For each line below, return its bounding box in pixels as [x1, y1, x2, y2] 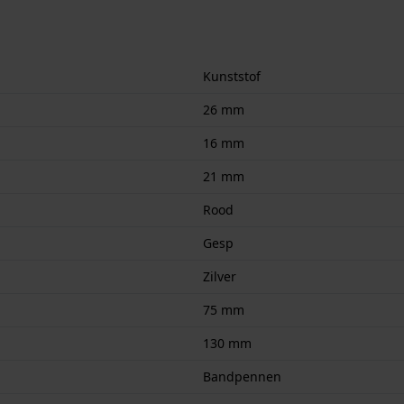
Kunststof [203, 67, 261, 85]
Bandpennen [203, 367, 281, 385]
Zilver [203, 267, 236, 285]
